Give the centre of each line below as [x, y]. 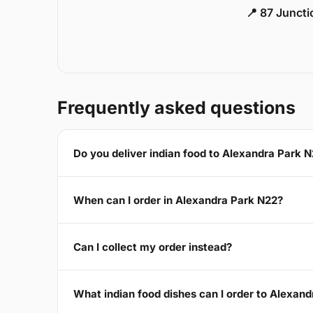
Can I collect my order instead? [153, 247]
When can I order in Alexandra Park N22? [178, 200]
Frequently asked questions [176, 108]
